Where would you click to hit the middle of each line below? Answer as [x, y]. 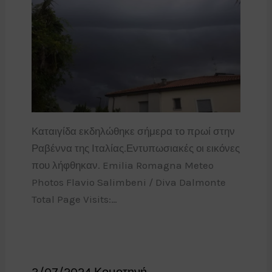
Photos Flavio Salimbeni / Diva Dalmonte [128, 182]
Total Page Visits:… [74, 199]
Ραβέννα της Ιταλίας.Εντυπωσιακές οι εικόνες [135, 148]
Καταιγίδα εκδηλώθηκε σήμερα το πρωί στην [133, 131]
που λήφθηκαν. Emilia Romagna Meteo [122, 165]
